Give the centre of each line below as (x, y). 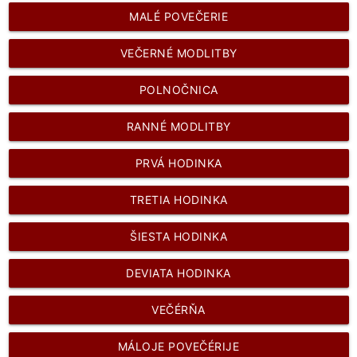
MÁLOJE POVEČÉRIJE (178, 346)
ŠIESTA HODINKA (178, 236)
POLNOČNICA (178, 89)
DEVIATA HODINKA (178, 273)
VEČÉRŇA (178, 309)
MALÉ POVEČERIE (178, 16)
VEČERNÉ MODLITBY (178, 53)
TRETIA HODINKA (178, 199)
